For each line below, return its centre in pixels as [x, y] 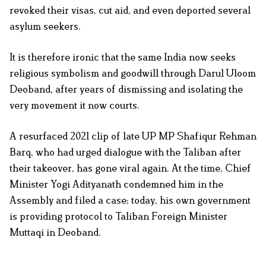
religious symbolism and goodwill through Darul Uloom [133, 73]
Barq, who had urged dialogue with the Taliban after [125, 152]
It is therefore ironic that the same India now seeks [123, 57]
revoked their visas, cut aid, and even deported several [130, 10]
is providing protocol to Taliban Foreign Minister [118, 216]
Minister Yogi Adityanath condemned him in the [116, 184]
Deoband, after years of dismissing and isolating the [126, 89]
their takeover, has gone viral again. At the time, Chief [130, 168]
